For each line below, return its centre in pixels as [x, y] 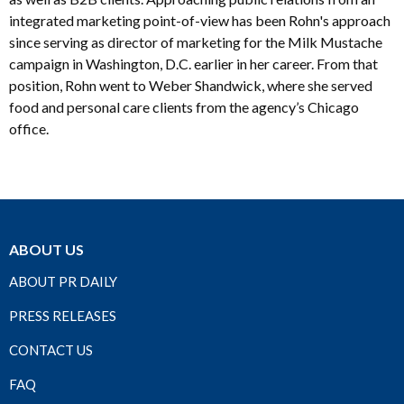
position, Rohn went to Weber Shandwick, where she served [191, 85]
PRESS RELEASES [63, 315]
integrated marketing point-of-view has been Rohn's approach [200, 20]
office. [29, 128]
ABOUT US [46, 249]
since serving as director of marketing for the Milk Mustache [196, 41]
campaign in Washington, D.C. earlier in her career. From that [193, 63]
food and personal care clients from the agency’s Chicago [184, 106]
